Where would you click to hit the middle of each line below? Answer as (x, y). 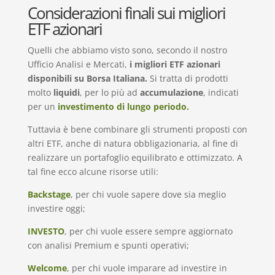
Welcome (47, 268)
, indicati (221, 92)
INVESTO (46, 231)
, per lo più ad (110, 92)
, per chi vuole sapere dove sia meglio (148, 194)
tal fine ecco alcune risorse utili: (93, 171)
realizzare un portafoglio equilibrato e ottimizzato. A (135, 157)
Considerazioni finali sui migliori (126, 13)
